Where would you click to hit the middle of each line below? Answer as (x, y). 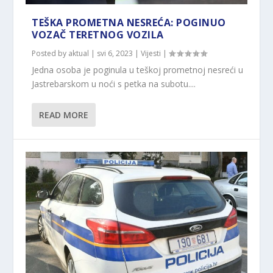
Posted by (50, 53)
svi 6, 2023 (115, 53)
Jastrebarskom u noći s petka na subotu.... (114, 83)
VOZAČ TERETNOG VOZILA (98, 34)
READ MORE (64, 115)
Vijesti (151, 53)
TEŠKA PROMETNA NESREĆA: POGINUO (129, 22)
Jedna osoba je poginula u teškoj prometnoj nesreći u (138, 69)
